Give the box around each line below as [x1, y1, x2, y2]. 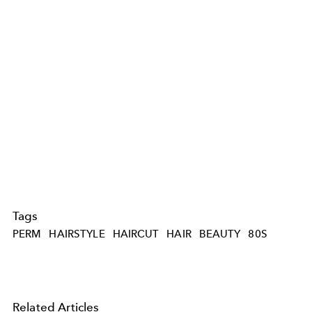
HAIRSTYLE [49, 228, 105, 241]
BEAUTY [198, 228, 241, 241]
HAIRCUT [112, 228, 159, 241]
